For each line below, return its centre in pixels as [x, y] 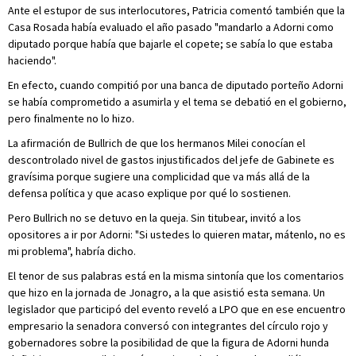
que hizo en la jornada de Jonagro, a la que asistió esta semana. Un [166, 292]
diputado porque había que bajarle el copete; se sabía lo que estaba [170, 44]
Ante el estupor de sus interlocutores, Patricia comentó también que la [176, 10]
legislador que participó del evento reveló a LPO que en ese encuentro [177, 309]
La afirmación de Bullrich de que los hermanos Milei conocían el [157, 143]
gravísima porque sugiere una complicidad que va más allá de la [159, 176]
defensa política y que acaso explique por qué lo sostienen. [149, 193]
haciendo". [32, 60]
